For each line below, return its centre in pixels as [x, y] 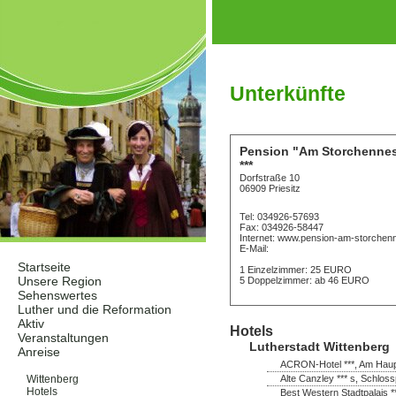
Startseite [44, 267]
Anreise [39, 352]
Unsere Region [60, 281]
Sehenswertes [57, 295]
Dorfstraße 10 [270, 177]
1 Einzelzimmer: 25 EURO [296, 269]
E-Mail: [254, 248]
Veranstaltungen [63, 338]
